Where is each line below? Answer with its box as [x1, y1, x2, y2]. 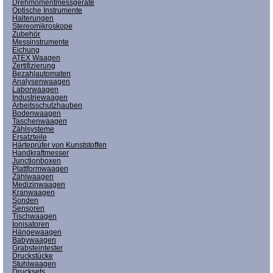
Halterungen [12, 13, 54, 23]
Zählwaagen [12, 172, 54, 181]
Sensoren [12, 204, 44, 213]
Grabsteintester [12, 243, 63, 252]
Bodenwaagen [12, 108, 61, 118]
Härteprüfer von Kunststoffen [12, 140, 107, 149]
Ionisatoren [12, 219, 49, 229]
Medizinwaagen [12, 180, 65, 189]
